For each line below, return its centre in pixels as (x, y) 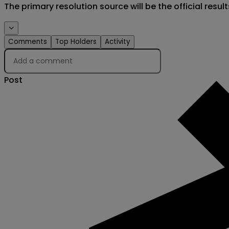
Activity (118, 42)
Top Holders (76, 42)
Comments (28, 42)
